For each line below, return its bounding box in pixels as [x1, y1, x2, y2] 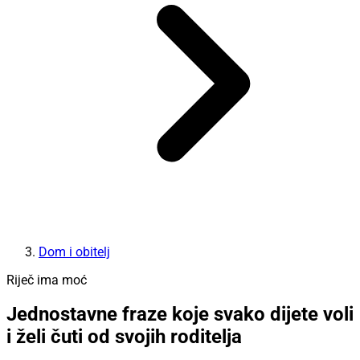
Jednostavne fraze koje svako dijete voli [6, 303, 354, 326]
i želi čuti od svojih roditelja [6, 325, 242, 349]
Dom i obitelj [39, 243, 110, 260]
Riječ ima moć [6, 272, 87, 288]
